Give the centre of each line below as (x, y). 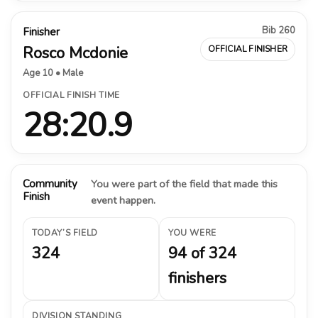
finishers (197, 278)
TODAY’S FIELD (65, 232)
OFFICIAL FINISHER (247, 49)
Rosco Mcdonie (75, 53)
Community (50, 183)
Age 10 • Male (53, 73)
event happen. (123, 200)
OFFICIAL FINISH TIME (71, 95)
